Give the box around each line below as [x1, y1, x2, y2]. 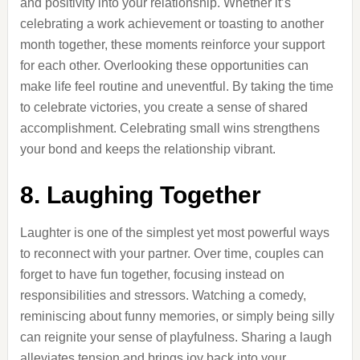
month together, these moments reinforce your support [19, 38, 325, 51]
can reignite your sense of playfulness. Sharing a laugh [19, 330, 332, 344]
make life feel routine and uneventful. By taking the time [19, 80, 333, 93]
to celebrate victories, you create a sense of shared [19, 100, 308, 114]
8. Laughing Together [19, 182, 261, 208]
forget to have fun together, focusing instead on [19, 268, 284, 281]
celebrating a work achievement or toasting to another [19, 17, 324, 31]
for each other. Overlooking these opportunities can [19, 59, 309, 72]
